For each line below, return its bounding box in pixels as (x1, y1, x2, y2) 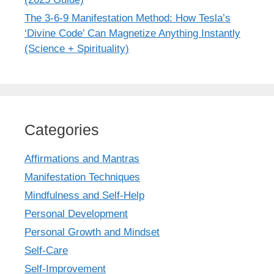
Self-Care (24, 244, 68, 256)
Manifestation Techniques (24, 171, 140, 183)
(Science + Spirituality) (24, 42, 129, 54)
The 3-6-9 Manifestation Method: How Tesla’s (24, 12, 231, 24)
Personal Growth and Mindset (24, 226, 160, 238)
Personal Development (24, 207, 128, 220)
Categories (24, 120, 99, 138)
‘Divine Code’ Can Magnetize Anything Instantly (24, 27, 240, 39)
